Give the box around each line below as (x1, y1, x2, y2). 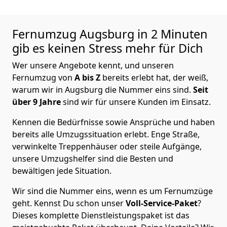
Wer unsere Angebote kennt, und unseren (12, 60, 174, 71)
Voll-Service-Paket (124, 198, 198, 209)
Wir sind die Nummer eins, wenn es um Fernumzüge (12, 185, 213, 197)
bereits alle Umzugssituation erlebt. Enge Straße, (12, 129, 200, 140)
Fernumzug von (12, 72, 74, 84)
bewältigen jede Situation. (12, 165, 111, 177)
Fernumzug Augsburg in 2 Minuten (12, 26, 208, 43)
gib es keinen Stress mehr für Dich (12, 40, 203, 57)
